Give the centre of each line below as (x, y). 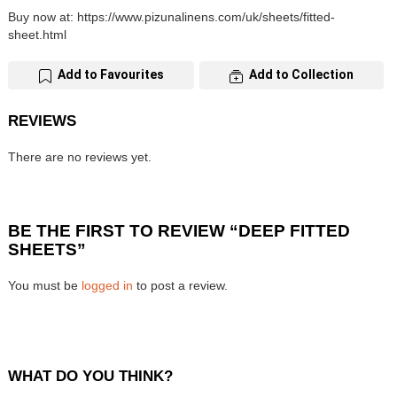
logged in (107, 285)
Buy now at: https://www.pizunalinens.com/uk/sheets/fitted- (171, 17)
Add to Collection (301, 75)
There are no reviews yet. (80, 156)
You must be (45, 285)
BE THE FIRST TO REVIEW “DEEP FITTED (179, 230)
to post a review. (180, 285)
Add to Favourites (111, 75)
